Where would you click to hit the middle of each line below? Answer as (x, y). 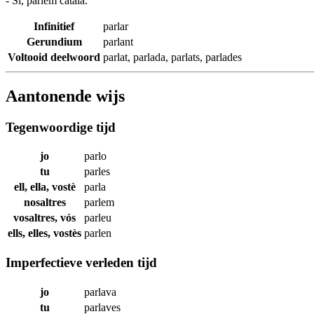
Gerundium (54, 41)
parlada (149, 57)
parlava (100, 292)
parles (97, 172)
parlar (116, 26)
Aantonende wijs (65, 96)
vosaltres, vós (45, 218)
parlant (118, 41)
